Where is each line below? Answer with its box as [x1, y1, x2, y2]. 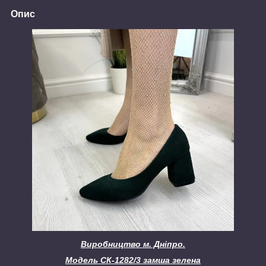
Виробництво [81, 239, 143, 249]
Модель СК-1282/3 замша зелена [65, 255, 201, 265]
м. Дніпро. [143, 239, 185, 249]
